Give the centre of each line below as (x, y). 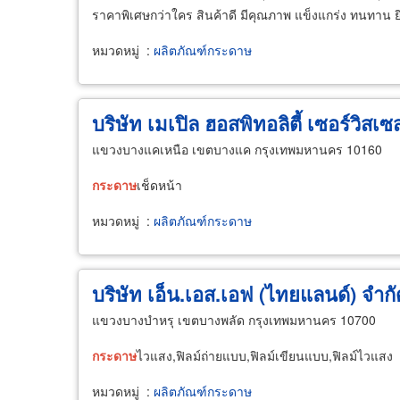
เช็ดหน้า (159, 185)
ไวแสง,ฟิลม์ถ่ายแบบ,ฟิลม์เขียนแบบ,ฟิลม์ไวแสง (265, 355)
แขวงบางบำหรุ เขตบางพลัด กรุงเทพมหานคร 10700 (234, 320)
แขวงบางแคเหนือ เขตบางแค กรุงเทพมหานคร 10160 (237, 149)
